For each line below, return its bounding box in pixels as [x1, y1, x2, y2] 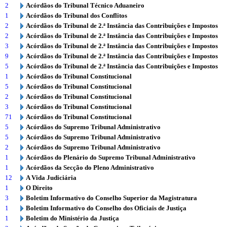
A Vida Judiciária [26, 174, 77, 181]
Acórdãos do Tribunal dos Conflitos [26, 12, 127, 19]
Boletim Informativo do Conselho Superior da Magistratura [26, 194, 197, 202]
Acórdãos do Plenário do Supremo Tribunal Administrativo [26, 154, 196, 161]
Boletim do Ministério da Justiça [26, 214, 119, 222]
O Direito [26, 184, 53, 192]
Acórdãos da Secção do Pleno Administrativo [26, 164, 154, 171]
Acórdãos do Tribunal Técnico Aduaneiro [26, 2, 144, 9]
